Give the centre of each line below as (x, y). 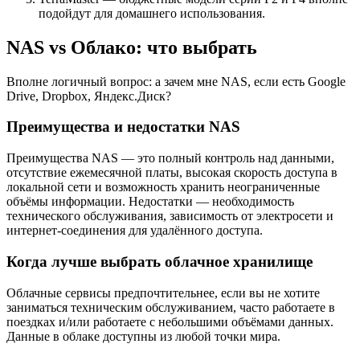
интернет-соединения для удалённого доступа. (135, 231)
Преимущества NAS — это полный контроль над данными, (170, 158)
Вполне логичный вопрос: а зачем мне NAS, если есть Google (176, 81)
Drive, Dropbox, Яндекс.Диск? (89, 96)
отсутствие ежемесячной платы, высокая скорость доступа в (172, 173)
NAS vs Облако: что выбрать (132, 47)
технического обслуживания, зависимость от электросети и (170, 216)
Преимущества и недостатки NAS (123, 127)
